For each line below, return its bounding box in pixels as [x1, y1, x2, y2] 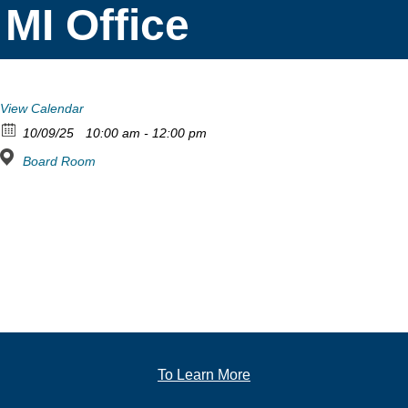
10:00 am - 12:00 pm [82, 125, 207, 140]
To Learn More [158, 365, 250, 382]
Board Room [23, 153, 96, 168]
